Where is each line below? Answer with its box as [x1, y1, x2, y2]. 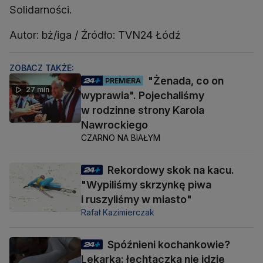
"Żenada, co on [148, 75, 224, 87]
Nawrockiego [81, 119, 148, 131]
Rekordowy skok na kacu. [107, 164, 234, 177]
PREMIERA [105, 76, 141, 85]
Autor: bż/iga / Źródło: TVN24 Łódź [9, 29, 181, 42]
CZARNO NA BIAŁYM [81, 133, 160, 143]
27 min [26, 85, 49, 95]
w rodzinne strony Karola [81, 104, 204, 117]
